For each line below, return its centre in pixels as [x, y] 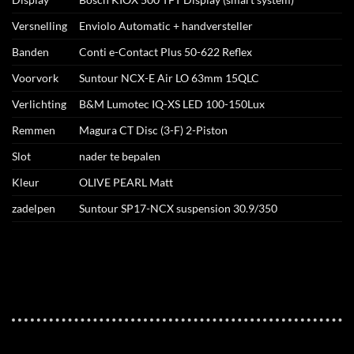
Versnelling [40, 26]
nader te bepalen [120, 156]
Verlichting [39, 104]
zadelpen [34, 209]
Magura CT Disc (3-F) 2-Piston [154, 130]
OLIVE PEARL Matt [126, 183]
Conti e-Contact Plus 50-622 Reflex [166, 52]
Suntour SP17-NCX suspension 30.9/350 [179, 209]
